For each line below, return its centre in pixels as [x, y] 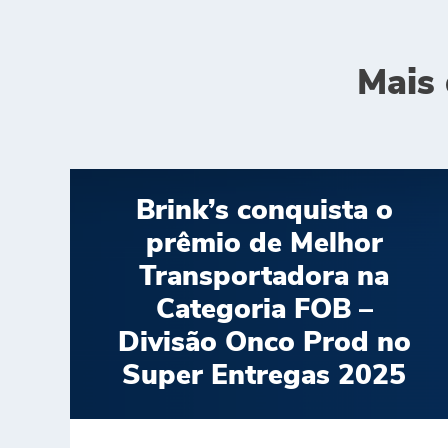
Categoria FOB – [264, 309]
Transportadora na [264, 276]
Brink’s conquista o [264, 210]
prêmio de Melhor [264, 243]
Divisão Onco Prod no [264, 342]
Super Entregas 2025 [264, 375]
